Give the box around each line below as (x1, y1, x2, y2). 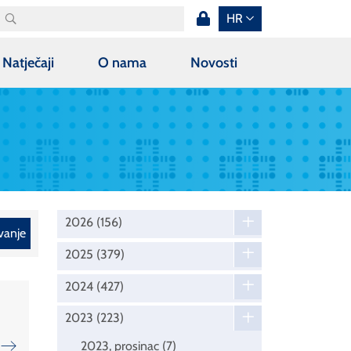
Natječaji (2, 53, 55, 71)
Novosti (190, 53, 237, 71)
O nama (97, 53, 147, 71)
